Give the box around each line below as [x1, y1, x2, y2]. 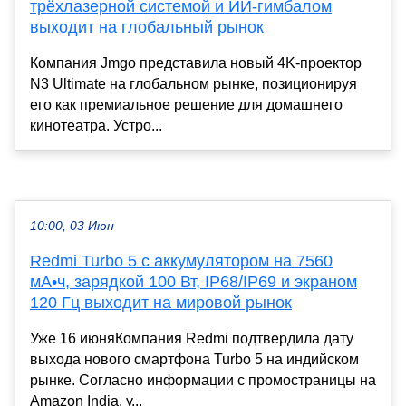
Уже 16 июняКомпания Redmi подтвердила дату [30, 331, 353, 347]
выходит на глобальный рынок [30, 18, 264, 37]
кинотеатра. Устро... [30, 118, 162, 134]
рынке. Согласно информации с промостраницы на [30, 372, 376, 389]
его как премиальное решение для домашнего [30, 97, 343, 113]
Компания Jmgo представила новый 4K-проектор [30, 55, 362, 72]
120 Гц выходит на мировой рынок [30, 294, 292, 313]
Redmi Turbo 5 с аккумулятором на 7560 [30, 252, 333, 271]
